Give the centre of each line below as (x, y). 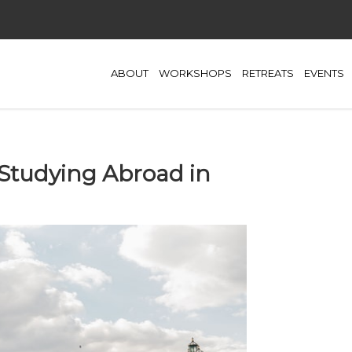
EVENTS (324, 73)
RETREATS (268, 73)
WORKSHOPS (195, 73)
